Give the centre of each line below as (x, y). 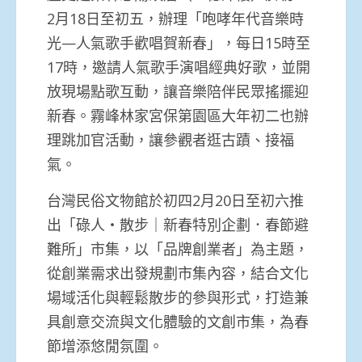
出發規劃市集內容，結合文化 (214, 273)
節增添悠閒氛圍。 (105, 345)
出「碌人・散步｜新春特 (127, 224)
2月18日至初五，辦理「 (124, 18)
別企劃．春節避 (258, 224)
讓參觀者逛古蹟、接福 (221, 139)
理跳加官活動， (98, 139)
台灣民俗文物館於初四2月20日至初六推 (175, 200)
